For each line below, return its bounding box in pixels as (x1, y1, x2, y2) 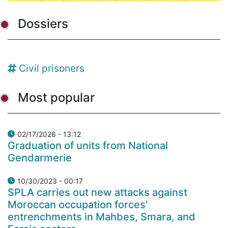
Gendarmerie (8, 151, 72, 164)
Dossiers (18, 16, 68, 31)
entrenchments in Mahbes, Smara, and (8, 210, 195, 223)
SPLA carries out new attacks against (8, 186, 187, 198)
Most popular (18, 90, 95, 105)
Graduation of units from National (8, 139, 168, 152)
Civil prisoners (19, 62, 84, 74)
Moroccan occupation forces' (8, 198, 148, 211)
